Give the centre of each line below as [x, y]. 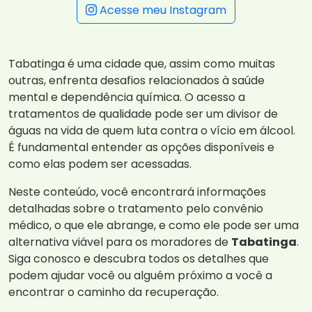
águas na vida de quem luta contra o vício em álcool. [152, 131]
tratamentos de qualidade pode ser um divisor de [143, 114]
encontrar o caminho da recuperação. [114, 292]
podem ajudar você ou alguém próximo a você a [140, 276]
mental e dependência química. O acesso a [127, 97]
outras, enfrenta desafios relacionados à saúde [136, 81]
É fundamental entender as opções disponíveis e [141, 148]
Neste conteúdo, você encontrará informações [137, 192]
